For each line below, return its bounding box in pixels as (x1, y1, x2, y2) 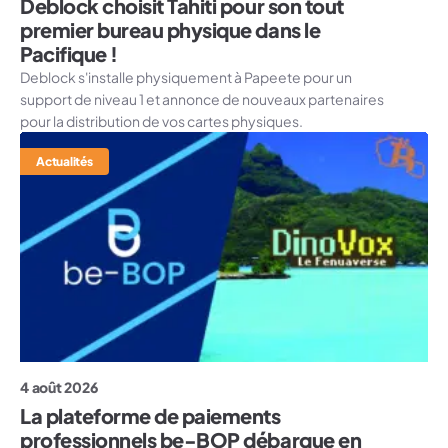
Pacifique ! (20, 41, 118, 67)
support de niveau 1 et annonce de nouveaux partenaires (20, 90, 384, 109)
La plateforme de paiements (20, 403, 281, 429)
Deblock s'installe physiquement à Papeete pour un (20, 68, 352, 87)
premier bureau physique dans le (20, 17, 321, 43)
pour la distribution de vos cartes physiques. (20, 112, 303, 131)
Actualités (36, 154, 93, 170)
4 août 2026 (20, 378, 98, 397)
